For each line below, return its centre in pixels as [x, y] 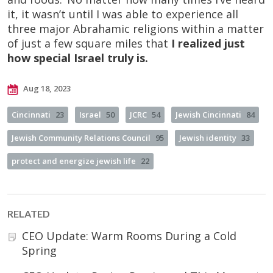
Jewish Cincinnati [208, 115]
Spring [39, 250]
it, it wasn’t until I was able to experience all [123, 14]
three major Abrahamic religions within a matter [136, 29]
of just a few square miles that [89, 43]
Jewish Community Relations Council [81, 138]
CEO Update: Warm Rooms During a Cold [129, 236]
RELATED [29, 214]
